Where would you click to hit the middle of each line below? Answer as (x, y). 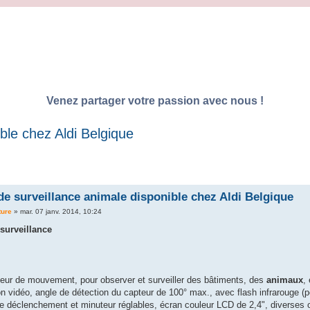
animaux (284, 280)
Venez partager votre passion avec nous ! (155, 100)
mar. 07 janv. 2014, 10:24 (61, 212)
